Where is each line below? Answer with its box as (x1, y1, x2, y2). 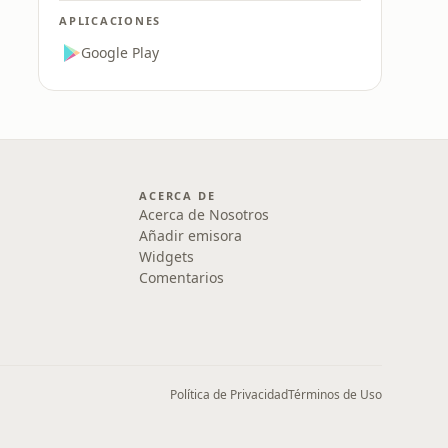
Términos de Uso (288, 386, 382, 403)
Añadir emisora (139, 226, 243, 245)
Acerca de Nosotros (139, 205, 270, 224)
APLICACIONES (59, 13, 162, 28)
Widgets (139, 247, 195, 266)
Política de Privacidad (170, 386, 288, 403)
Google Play (81, 43, 159, 62)
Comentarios (139, 268, 225, 287)
